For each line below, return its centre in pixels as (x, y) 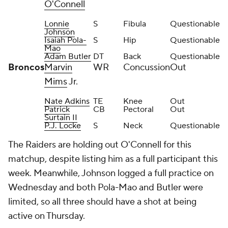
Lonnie (57, 24)
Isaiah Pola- (65, 40)
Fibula (135, 24)
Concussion (147, 67)
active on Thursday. (48, 216)
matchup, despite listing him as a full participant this (113, 159)
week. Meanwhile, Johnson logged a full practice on (111, 173)
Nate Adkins (67, 101)
